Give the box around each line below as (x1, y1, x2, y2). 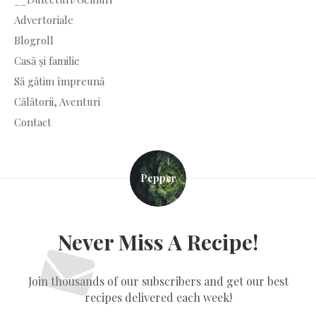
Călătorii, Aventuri (14, 94, 100, 109)
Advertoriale (14, 12, 73, 27)
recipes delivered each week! (84, 289, 232, 305)
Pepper (140, 171, 176, 185)
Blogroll (14, 32, 54, 47)
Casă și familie (14, 53, 80, 68)
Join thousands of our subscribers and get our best (28, 273, 288, 288)
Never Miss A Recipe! (58, 227, 258, 256)
